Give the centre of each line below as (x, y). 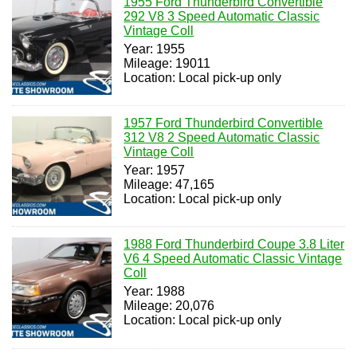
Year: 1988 (155, 292)
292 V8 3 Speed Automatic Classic (222, 16)
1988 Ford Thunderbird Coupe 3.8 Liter (234, 245)
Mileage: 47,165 (169, 184)
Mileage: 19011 (167, 63)
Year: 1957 (155, 170)
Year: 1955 (155, 49)
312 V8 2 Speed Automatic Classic (222, 137)
